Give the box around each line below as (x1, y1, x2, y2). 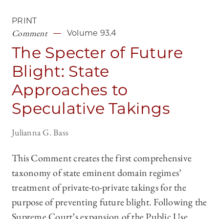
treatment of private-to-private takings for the (12, 181, 186, 194)
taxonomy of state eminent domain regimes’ (12, 166, 182, 179)
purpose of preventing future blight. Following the (12, 196, 207, 209)
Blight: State (12, 62, 109, 81)
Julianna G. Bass (12, 127, 68, 138)
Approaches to (12, 80, 128, 100)
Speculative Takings (12, 99, 170, 118)
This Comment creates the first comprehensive (12, 152, 192, 165)
